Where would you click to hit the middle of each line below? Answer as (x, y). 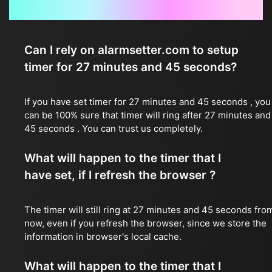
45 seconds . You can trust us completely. (114, 128)
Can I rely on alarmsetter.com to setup (131, 50)
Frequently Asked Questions (136, 9)
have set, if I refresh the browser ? (120, 175)
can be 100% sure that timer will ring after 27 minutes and (148, 115)
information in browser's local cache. (103, 236)
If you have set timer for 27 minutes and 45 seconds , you (148, 102)
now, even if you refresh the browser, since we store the (145, 223)
